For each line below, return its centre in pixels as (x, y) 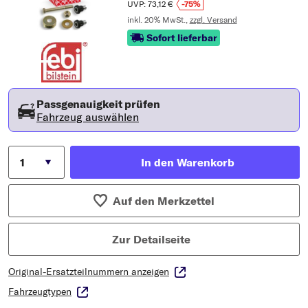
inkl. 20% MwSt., (158, 20)
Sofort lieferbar (181, 38)
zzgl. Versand (213, 20)
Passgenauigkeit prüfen (98, 104)
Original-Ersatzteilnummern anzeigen (89, 272)
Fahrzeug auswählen (88, 117)
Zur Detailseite (151, 240)
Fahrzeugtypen (40, 292)
